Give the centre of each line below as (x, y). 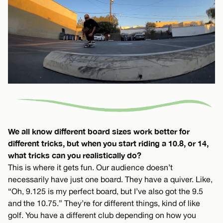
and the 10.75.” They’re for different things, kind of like (104, 203)
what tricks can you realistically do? (75, 155)
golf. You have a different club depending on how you (102, 215)
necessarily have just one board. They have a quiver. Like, (110, 179)
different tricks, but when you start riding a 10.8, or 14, (108, 143)
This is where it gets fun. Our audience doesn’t (90, 167)
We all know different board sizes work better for (99, 131)
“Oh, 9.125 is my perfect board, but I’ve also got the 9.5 (106, 191)
